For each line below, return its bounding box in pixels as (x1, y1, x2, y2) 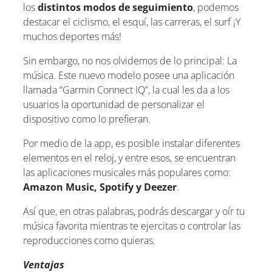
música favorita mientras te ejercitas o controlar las (23, 219, 240, 233)
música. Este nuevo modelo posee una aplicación (23, 68, 234, 82)
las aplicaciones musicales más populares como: (23, 165, 231, 179)
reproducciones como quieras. (23, 233, 155, 247)
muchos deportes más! (23, 29, 121, 43)
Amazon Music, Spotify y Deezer (23, 180, 177, 194)
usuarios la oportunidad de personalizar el (23, 97, 205, 111)
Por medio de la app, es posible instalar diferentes (23, 136, 240, 150)
